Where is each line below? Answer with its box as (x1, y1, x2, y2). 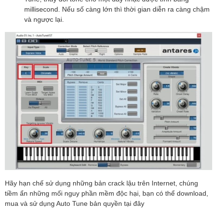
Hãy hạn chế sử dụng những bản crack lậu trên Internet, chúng (5, 179, 198, 187)
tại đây (124, 199, 144, 208)
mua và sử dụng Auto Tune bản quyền (5, 199, 124, 208)
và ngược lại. (24, 15, 64, 23)
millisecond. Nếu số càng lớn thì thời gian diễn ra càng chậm (24, 4, 210, 13)
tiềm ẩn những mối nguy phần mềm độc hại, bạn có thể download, (5, 189, 208, 198)
